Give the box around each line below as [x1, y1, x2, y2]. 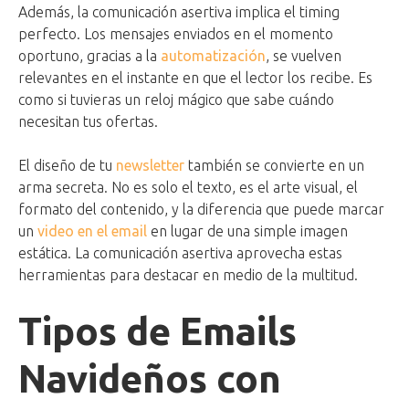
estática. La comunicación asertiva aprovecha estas [18, 245, 342, 262]
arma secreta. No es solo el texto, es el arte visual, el [18, 179, 358, 196]
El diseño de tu [18, 157, 116, 174]
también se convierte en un [184, 157, 364, 174]
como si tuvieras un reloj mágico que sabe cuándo [18, 91, 334, 109]
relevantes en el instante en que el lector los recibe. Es [18, 69, 372, 87]
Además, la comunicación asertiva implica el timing [18, 4, 340, 21]
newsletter [116, 157, 184, 174]
